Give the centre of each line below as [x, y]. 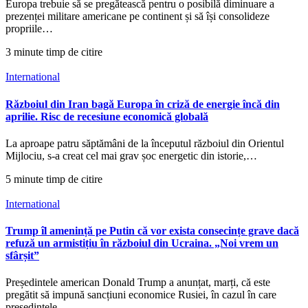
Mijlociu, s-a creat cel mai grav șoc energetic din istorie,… [131, 155]
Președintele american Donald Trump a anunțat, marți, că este [138, 283]
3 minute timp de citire [54, 52]
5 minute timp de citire [54, 179]
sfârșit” [22, 256]
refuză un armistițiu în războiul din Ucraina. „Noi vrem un [142, 243]
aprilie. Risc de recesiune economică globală [107, 116]
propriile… [29, 29]
